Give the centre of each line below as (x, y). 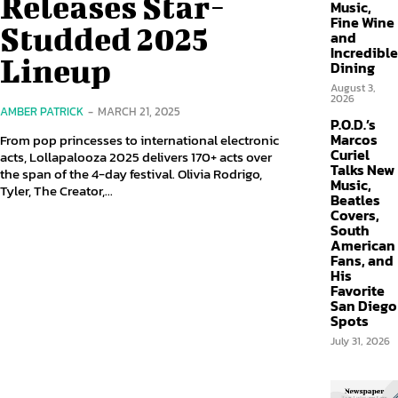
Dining (353, 68)
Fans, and (362, 260)
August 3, (353, 88)
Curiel (350, 155)
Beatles (355, 200)
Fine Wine (362, 22)
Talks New (362, 170)
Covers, (355, 215)
